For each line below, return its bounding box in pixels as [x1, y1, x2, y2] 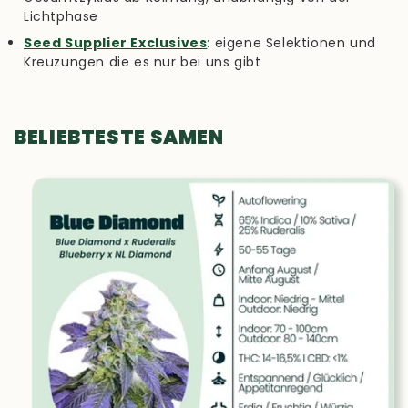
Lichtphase [24, 6, 98, 25]
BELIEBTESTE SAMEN [14, 123, 224, 150]
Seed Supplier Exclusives [24, 33, 208, 52]
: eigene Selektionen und [207, 33, 376, 52]
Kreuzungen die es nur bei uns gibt [24, 52, 261, 71]
